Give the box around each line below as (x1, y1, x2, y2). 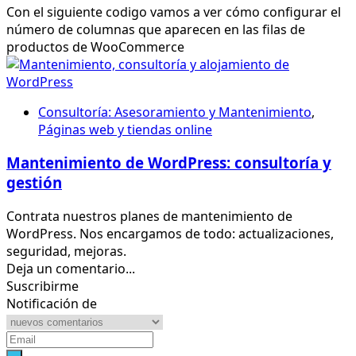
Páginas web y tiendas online (38, 120, 212, 138)
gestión (6, 172, 62, 193)
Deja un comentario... (6, 260, 135, 278)
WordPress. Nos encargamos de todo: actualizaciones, (6, 225, 334, 243)
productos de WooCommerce (6, 37, 184, 56)
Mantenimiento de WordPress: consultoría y (6, 153, 331, 173)
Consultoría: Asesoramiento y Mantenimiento (38, 103, 311, 121)
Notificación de (6, 295, 97, 313)
